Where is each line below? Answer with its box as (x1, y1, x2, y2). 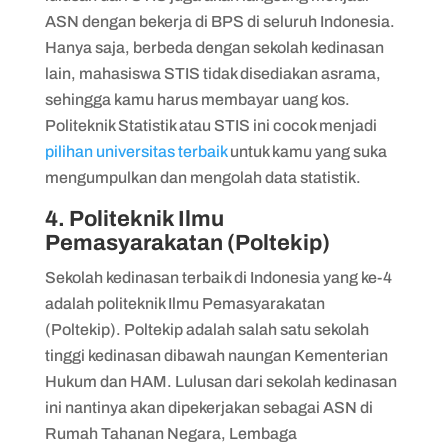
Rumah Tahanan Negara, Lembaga (44, 424, 297, 442)
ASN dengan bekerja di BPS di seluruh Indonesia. (44, 12, 395, 30)
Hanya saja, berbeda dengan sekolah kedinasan (44, 38, 384, 56)
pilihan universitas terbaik (44, 142, 227, 160)
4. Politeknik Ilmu (44, 206, 224, 231)
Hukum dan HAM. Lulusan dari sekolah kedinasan (44, 372, 397, 390)
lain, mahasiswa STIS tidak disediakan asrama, (44, 64, 381, 82)
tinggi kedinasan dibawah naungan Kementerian (44, 346, 388, 364)
